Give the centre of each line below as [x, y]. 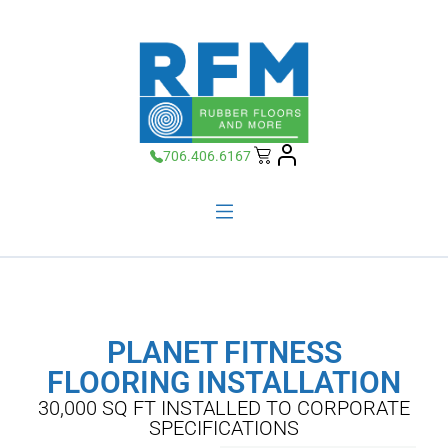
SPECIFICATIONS [224, 428]
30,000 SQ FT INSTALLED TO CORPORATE [224, 408]
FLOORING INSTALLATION [224, 382]
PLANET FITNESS [224, 352]
